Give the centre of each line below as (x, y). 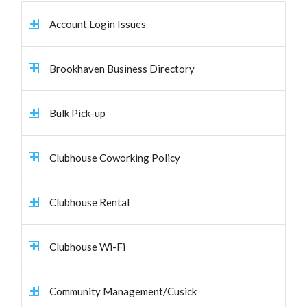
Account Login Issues (98, 24)
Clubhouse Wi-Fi (88, 247)
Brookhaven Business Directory (122, 69)
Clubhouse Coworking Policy (115, 158)
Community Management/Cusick (123, 291)
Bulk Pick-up (78, 113)
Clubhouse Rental (90, 202)
